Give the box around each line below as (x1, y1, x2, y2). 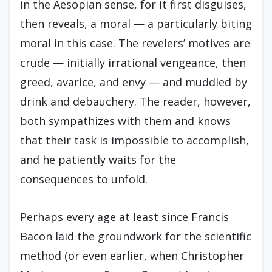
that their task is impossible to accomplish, (20, 133, 249, 148)
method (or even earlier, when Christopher (20, 248, 244, 263)
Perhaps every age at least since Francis (20, 209, 229, 224)
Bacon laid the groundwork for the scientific (20, 229, 251, 243)
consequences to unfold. (20, 172, 148, 186)
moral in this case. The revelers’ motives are (20, 36, 250, 50)
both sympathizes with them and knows (20, 114, 231, 128)
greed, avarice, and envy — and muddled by (20, 75, 247, 89)
